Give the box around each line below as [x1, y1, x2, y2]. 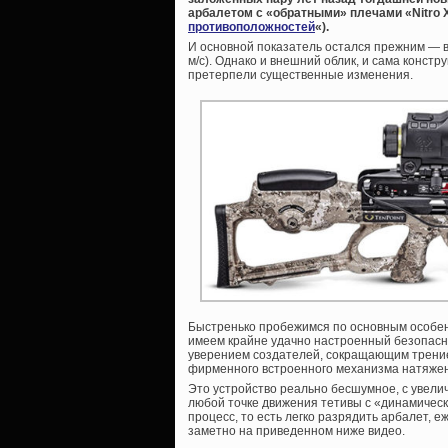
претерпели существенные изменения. [188, 67, 413, 82]
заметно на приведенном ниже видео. [188, 423, 405, 438]
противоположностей [188, 19, 315, 34]
